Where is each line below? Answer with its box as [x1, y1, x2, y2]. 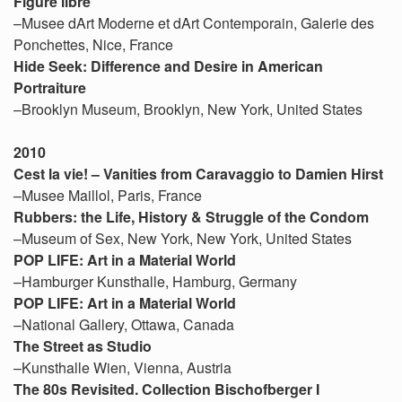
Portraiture [13, 77, 86, 98]
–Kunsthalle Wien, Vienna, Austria [13, 357, 232, 378]
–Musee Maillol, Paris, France [13, 185, 202, 205]
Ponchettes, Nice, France [13, 34, 173, 55]
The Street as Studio [13, 336, 159, 356]
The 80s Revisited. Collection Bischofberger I [13, 379, 319, 399]
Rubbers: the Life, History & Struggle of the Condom [13, 206, 369, 227]
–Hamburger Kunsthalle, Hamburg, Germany [13, 271, 297, 292]
